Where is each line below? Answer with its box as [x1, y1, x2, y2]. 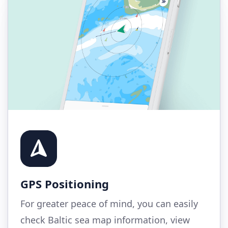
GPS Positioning [20, 176, 109, 191]
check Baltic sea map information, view [20, 213, 190, 226]
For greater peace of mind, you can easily [20, 197, 198, 210]
